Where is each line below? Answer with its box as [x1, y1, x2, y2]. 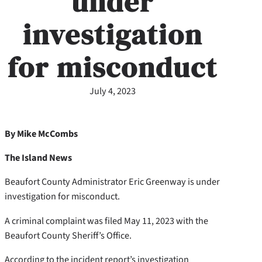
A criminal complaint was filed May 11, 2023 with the [5, 213, 208, 227]
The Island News [5, 151, 72, 165]
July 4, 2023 [89, 84, 136, 98]
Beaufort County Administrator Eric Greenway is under [5, 175, 220, 189]
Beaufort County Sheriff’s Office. [5, 228, 132, 242]
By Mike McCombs [5, 127, 78, 140]
